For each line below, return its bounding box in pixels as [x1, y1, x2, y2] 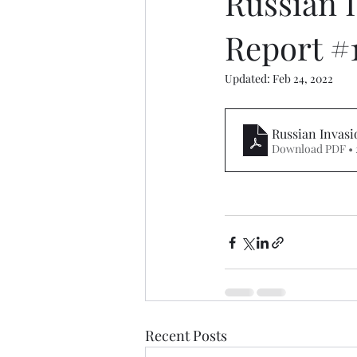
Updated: [225, 71, 273, 86]
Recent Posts [145, 326, 227, 345]
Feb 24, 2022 [273, 71, 333, 86]
